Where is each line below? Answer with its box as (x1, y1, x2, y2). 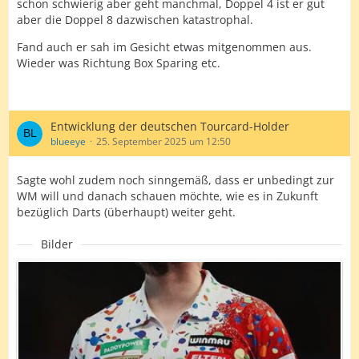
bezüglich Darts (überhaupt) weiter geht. (17, 204, 236, 220)
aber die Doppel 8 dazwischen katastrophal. (17, 12, 253, 27)
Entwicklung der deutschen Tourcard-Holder (50, 119, 289, 134)
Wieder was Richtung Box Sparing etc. (17, 55, 220, 71)
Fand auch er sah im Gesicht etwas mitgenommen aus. (17, 39, 312, 54)
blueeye (50, 135, 86, 148)
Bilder (41, 236, 73, 252)
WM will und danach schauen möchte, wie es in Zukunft (17, 188, 318, 204)
